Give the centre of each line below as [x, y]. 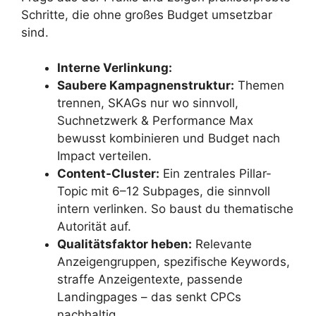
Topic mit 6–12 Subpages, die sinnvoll [164, 191]
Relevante [222, 244]
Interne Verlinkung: [115, 68]
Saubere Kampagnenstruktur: [146, 85]
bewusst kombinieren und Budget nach [169, 138]
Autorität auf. [94, 226]
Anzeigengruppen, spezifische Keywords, [174, 262]
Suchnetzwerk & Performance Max [155, 121]
